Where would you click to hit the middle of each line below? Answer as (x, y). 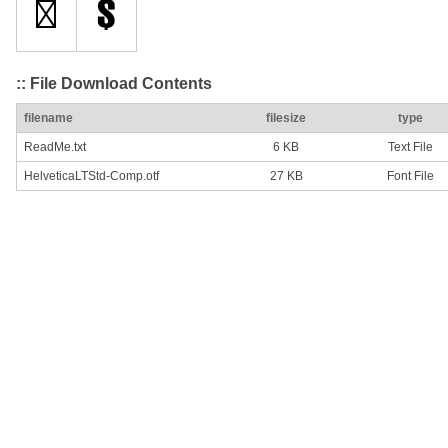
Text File (410, 147)
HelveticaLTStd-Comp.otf (91, 176)
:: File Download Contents (114, 83)
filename (48, 118)
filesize (286, 118)
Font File (410, 176)
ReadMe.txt (55, 147)
